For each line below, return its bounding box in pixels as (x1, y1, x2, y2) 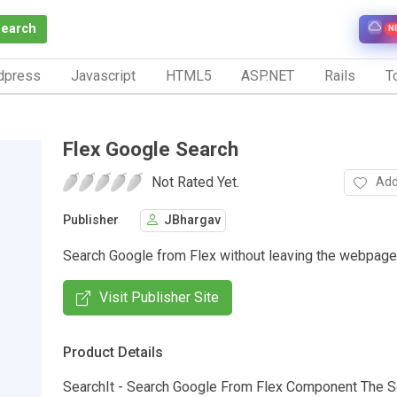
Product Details (63, 343, 163, 361)
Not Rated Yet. (152, 173, 239, 191)
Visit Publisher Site (99, 288, 219, 306)
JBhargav (164, 213, 221, 229)
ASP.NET (241, 66, 295, 84)
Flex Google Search (63, 136, 238, 160)
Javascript (70, 66, 136, 84)
